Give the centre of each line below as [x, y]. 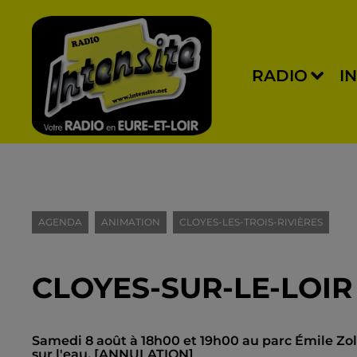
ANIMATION [131, 222]
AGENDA [60, 222]
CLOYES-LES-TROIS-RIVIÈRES [251, 222]
